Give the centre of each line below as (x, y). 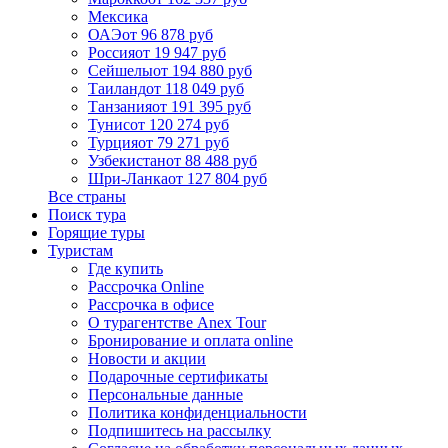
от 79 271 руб (183, 142)
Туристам (80, 250)
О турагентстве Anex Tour (177, 322)
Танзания (120, 106)
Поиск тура (87, 214)
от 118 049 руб (195, 88)
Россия (111, 52)
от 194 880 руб (202, 70)
